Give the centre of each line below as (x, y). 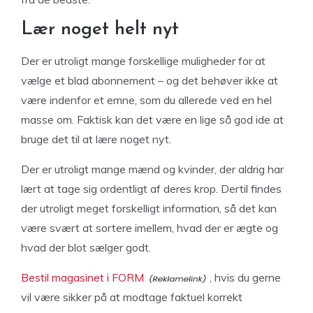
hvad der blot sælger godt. (86, 247)
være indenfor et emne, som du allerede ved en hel (146, 100)
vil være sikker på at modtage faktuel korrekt (132, 297)
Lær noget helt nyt (100, 30)
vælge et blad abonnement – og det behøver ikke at (150, 80)
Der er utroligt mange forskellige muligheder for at (143, 61)
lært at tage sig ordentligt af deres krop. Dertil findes (151, 189)
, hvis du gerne (245, 277)
